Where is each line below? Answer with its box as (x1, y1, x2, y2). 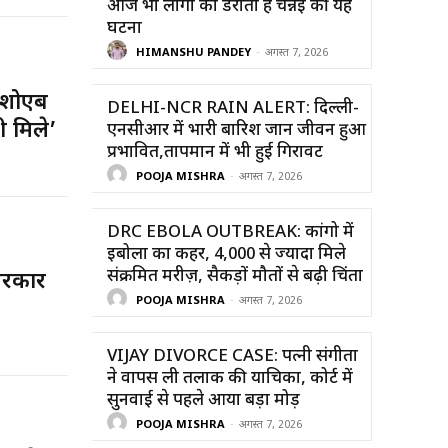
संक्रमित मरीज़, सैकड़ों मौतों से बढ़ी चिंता (107, 265, 363, 288)
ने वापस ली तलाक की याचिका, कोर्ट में (107, 367, 353, 390)
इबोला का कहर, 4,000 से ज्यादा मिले (107, 243, 346, 266)
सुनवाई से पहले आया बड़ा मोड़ (107, 389, 300, 412)
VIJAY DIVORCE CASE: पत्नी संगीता (107, 345, 358, 368)
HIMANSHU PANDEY (136, 46, 251, 61)
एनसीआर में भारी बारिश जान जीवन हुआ (107, 119, 366, 142)
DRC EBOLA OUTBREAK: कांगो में (107, 221, 354, 244)
